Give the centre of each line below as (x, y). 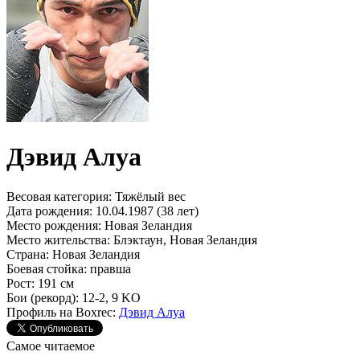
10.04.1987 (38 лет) (145, 211)
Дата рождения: (49, 211)
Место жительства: (58, 239)
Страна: (28, 254)
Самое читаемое (51, 346)
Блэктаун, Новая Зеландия (184, 239)
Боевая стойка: (47, 268)
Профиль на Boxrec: (61, 312)
